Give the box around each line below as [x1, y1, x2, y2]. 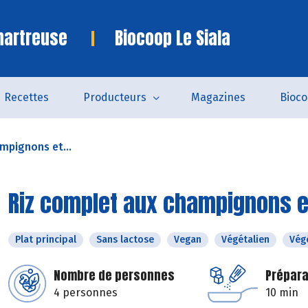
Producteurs [82, 91, 146, 104]
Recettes [3, 91, 49, 104]
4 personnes [54, 286, 118, 299]
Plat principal [15, 234, 76, 245]
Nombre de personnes [54, 266, 175, 285]
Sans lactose [96, 234, 154, 245]
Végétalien [221, 234, 269, 245]
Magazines [190, 91, 245, 104]
